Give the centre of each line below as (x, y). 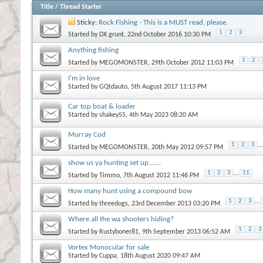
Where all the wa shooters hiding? (121, 219)
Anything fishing (93, 50)
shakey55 (112, 115)
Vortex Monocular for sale (109, 247)
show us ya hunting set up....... (114, 163)
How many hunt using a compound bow (130, 191)
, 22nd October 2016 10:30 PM (167, 34)
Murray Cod (87, 134)
